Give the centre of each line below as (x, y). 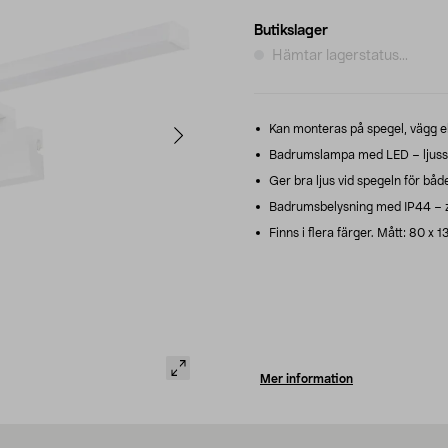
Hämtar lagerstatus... (340, 55)
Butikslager (291, 30)
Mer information (306, 378)
